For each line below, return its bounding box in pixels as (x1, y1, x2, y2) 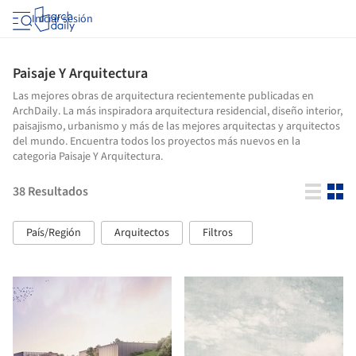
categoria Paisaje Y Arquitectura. (13, 149, 163, 164)
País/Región (26, 225, 81, 241)
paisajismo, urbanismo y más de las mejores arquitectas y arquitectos (13, 118, 340, 134)
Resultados (28, 183, 88, 200)
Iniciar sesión (32, 11, 93, 27)
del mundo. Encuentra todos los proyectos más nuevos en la (13, 133, 300, 149)
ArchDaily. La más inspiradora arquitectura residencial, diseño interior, (13, 103, 342, 119)
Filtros (203, 225, 233, 241)
